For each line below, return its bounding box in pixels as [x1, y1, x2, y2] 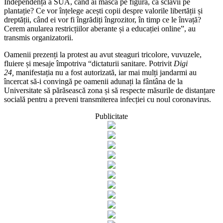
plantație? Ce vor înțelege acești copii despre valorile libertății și [4, 6, 203, 15]
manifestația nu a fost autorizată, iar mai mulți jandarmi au [16, 68, 197, 77]
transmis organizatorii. [4, 33, 73, 42]
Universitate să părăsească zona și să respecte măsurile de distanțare [4, 86, 215, 95]
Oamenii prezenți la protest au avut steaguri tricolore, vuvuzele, [4, 50, 202, 59]
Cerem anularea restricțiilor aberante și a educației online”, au [4, 24, 196, 33]
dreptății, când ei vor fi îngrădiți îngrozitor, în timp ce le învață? [4, 15, 201, 24]
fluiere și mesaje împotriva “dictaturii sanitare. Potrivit [4, 59, 174, 68]
